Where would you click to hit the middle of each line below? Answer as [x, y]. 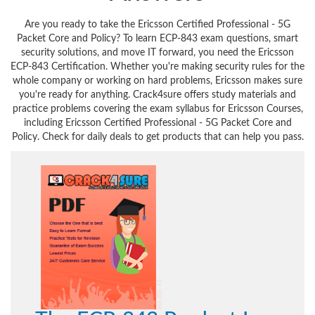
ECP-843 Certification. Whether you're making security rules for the [157, 67]
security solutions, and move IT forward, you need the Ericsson [157, 53]
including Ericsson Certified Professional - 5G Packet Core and [157, 123]
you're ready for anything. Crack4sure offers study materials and [157, 95]
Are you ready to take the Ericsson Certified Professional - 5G [157, 25]
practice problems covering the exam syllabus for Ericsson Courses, [157, 109]
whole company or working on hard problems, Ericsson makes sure [157, 81]
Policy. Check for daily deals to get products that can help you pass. [157, 137]
